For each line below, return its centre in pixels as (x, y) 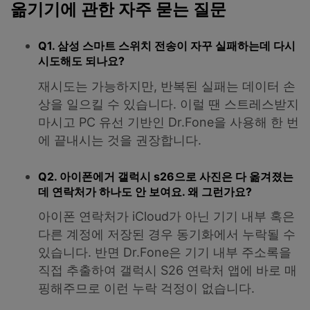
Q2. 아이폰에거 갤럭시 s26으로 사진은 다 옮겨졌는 (166, 176)
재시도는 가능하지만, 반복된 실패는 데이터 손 (167, 86)
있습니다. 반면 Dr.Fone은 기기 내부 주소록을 (165, 253)
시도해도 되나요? (81, 61)
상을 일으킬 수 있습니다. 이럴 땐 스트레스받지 (168, 104)
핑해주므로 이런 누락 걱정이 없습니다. (146, 289)
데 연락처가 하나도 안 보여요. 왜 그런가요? (145, 191)
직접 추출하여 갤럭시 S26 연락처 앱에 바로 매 (167, 271)
